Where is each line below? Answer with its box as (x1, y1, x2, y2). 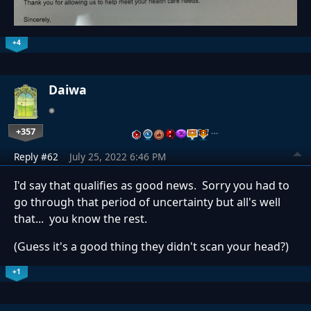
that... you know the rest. (14, 210, 147, 226)
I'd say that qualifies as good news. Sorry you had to (14, 177, 289, 193)
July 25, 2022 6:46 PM (69, 149, 166, 163)
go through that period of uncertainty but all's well (14, 194, 280, 210)
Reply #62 (14, 149, 58, 163)
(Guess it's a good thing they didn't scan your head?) (14, 238, 289, 254)
